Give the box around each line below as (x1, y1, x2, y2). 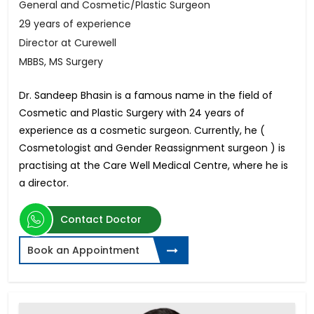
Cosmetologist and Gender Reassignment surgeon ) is (19, 140, 285, 155)
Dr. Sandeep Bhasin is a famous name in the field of (19, 88, 273, 102)
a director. (19, 175, 69, 190)
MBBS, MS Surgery (19, 54, 103, 69)
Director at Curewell (19, 35, 116, 50)
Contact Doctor (60, 212, 142, 226)
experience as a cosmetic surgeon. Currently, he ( (19, 123, 265, 137)
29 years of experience (19, 16, 131, 31)
